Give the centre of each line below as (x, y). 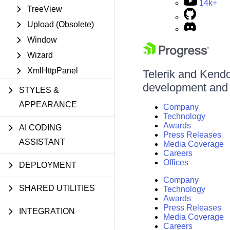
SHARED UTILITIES (57, 188)
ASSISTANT (42, 142)
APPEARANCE (48, 104)
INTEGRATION (47, 211)
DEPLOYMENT (48, 165)
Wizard (40, 55)
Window (42, 40)
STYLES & (39, 90)
